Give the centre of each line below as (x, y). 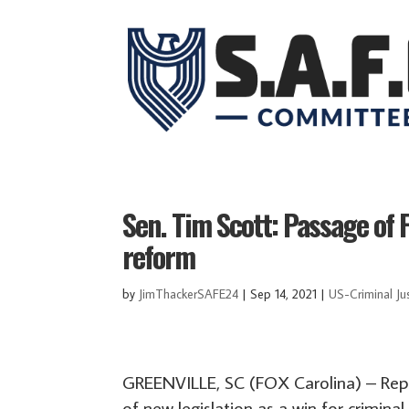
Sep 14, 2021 (284, 294)
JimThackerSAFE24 (189, 294)
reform (159, 256)
